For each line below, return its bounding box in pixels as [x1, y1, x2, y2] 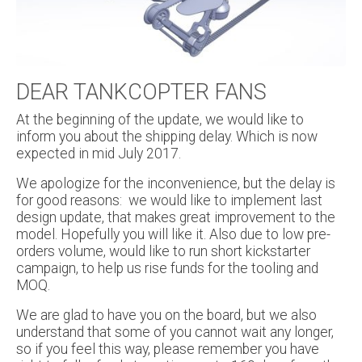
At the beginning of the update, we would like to [16, 112, 304, 128]
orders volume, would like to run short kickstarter [16, 243, 310, 260]
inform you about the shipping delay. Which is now [16, 128, 318, 145]
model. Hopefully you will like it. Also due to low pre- [16, 226, 330, 243]
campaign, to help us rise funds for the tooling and [16, 260, 318, 277]
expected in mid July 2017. [16, 145, 181, 162]
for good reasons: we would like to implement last [16, 192, 322, 209]
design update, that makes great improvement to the [16, 209, 335, 226]
